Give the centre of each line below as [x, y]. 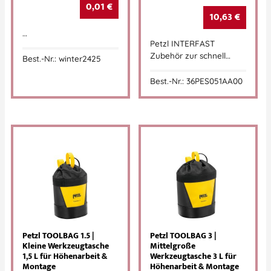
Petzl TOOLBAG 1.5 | [58, 236]
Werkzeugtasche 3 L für [193, 257]
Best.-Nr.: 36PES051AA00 [196, 81]
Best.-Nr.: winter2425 [62, 59]
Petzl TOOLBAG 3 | [183, 236]
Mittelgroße [173, 247]
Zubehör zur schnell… [190, 55]
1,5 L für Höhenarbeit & [65, 257]
